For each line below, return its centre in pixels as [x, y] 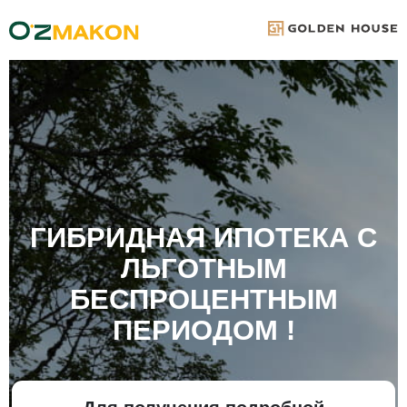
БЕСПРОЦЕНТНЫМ [203, 300]
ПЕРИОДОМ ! [203, 331]
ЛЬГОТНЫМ [203, 269]
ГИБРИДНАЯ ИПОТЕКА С [203, 238]
